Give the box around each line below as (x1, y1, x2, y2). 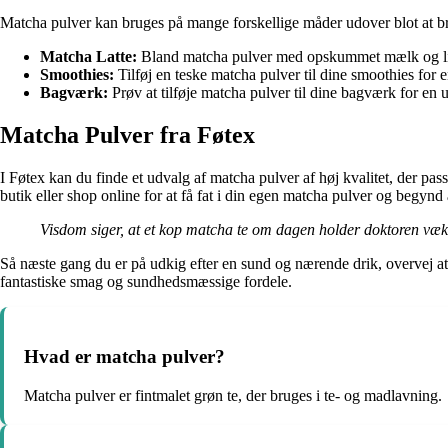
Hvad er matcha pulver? (24, 345, 225, 367)
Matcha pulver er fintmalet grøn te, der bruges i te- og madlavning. (24, 386, 442, 404)
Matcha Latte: (40, 48, 137, 66)
